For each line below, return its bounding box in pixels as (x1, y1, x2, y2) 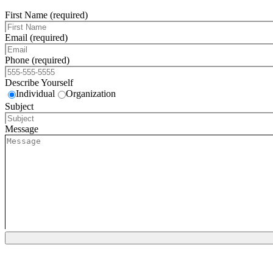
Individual (16, 88, 55, 99)
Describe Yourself (5, 77, 73, 88)
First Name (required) (5, 10, 88, 21)
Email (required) (5, 32, 68, 43)
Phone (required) (5, 55, 69, 66)
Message (5, 124, 38, 135)
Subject (5, 101, 34, 112)
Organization (66, 88, 116, 99)
